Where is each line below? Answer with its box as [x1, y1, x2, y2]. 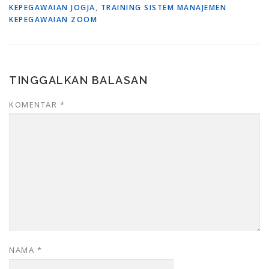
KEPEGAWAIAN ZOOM [9, 14, 97, 25]
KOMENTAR [9, 98, 60, 110]
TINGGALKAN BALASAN [9, 73, 148, 86]
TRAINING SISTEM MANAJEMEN [100, 2, 226, 13]
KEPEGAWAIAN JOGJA [9, 2, 95, 13]
